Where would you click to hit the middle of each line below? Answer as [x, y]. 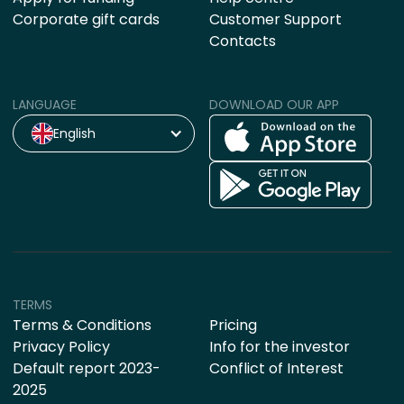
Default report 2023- [87, 368]
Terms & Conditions [82, 325]
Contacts [242, 41]
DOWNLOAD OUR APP [274, 105]
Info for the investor [279, 347]
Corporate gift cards [86, 19]
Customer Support [275, 19]
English [74, 133]
